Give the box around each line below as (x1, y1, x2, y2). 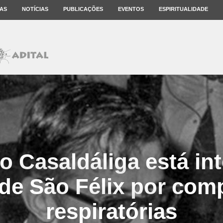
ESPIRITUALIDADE (159, 6, 208, 12)
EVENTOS (118, 6, 144, 12)
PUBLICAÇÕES (63, 6, 103, 12)
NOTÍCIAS (22, 6, 48, 12)
